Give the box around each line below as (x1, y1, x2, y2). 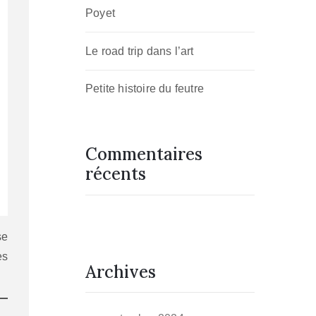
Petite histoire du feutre (85, 83, 204, 95)
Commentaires (85, 143, 202, 166)
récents (85, 163, 146, 186)
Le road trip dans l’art (85, 44, 194, 57)
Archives (85, 261, 156, 284)
